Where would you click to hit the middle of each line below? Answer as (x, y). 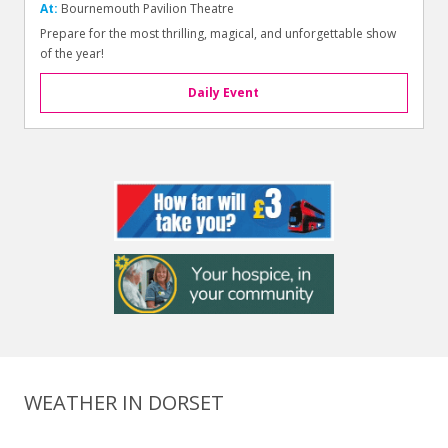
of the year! (72, 53)
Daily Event (224, 92)
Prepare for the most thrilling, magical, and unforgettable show (218, 33)
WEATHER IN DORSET (124, 403)
